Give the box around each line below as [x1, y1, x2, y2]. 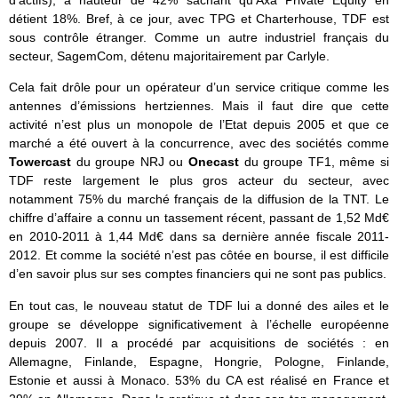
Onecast [188, 155, 244, 170]
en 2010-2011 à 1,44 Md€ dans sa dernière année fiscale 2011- [9, 229, 389, 244]
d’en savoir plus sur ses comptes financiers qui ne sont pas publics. [9, 267, 386, 282]
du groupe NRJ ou [71, 155, 188, 170]
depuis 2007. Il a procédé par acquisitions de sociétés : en [9, 335, 389, 350]
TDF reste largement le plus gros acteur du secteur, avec [9, 173, 389, 188]
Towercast [9, 155, 71, 170]
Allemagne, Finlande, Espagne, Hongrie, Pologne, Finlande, [9, 354, 389, 369]
